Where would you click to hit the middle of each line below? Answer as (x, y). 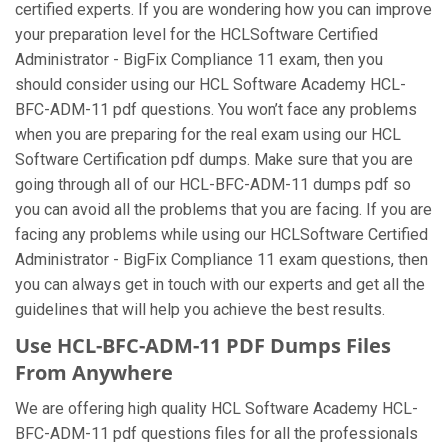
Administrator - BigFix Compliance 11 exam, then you (199, 59)
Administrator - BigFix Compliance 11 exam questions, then (221, 259)
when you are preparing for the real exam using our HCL (208, 134)
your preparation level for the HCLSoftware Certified (196, 34)
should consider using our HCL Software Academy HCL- (210, 84)
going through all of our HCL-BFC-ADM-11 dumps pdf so (213, 184)
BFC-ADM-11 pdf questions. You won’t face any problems (216, 109)
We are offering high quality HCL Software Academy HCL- (216, 408)
